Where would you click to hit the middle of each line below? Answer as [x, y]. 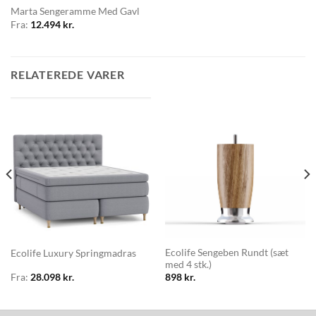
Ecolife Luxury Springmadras [73, 253]
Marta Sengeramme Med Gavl [75, 12]
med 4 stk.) [188, 265]
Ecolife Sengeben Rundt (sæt [226, 253]
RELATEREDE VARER [68, 75]
